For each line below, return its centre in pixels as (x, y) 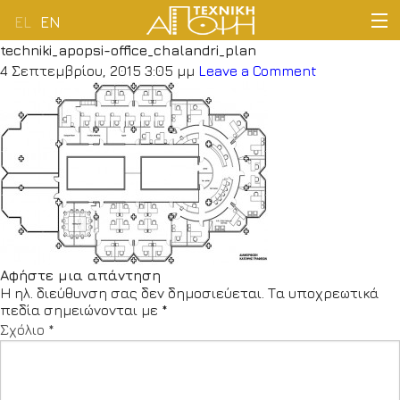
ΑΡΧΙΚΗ (207, 63)
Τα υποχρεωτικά (323, 293)
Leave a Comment (258, 71)
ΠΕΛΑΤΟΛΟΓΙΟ (207, 203)
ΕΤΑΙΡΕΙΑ (207, 110)
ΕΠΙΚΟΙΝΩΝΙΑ (207, 296)
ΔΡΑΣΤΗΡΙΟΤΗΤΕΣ (207, 156)
